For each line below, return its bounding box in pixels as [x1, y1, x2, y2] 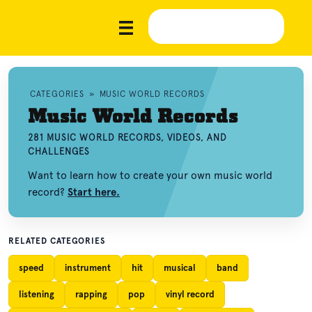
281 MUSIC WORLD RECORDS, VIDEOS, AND [28, 132, 228, 143]
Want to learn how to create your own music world [28, 169, 272, 182]
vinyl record [166, 289, 214, 299]
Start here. [68, 186, 120, 198]
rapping [75, 289, 107, 299]
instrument [65, 263, 111, 273]
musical [164, 263, 196, 273]
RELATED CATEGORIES [8, 236, 106, 246]
